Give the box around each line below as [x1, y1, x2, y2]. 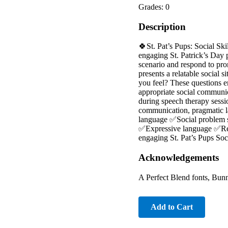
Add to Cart [151, 202, 193, 211]
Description [138, 21, 186, 32]
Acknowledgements [138, 152, 219, 163]
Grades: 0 [138, 2, 169, 11]
